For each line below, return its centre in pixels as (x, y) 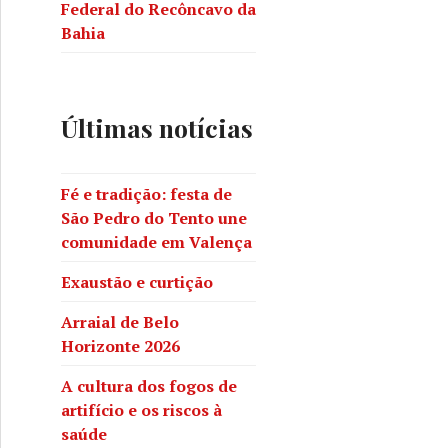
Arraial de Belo (120, 321)
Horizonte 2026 (120, 345)
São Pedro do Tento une (154, 217)
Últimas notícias (157, 127)
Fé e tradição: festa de (146, 193)
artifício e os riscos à (141, 409)
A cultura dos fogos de (149, 385)
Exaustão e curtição (137, 281)
